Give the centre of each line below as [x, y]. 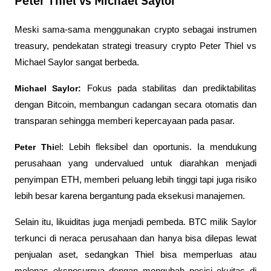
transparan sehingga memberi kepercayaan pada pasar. [125, 121]
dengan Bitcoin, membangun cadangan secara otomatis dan [135, 104]
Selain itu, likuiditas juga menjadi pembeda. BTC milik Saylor [135, 222]
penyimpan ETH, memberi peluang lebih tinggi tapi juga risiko [135, 179]
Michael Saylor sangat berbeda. [77, 62]
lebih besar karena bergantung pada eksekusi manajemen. [130, 196]
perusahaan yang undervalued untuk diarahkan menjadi [135, 163]
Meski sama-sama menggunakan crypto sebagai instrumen [135, 29]
